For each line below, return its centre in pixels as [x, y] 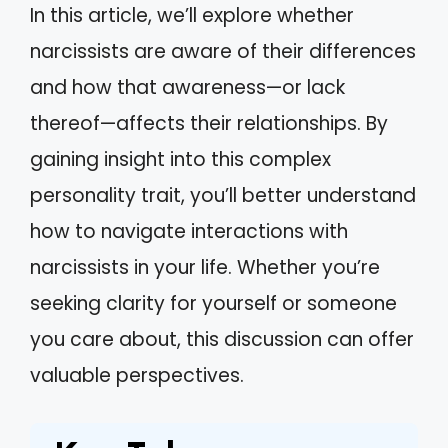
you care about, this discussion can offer [222, 340]
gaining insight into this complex [180, 160]
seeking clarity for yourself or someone [213, 304]
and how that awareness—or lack [187, 88]
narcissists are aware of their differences [223, 52]
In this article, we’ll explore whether [192, 16]
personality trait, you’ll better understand [223, 196]
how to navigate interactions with [189, 232]
